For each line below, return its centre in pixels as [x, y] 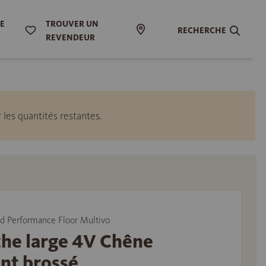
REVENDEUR [70, 38]
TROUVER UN [72, 24]
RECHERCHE [202, 30]
